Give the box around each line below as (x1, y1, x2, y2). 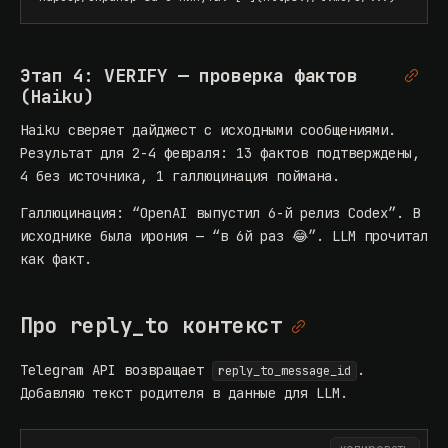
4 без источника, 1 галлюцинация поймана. (20, 167, 340, 186)
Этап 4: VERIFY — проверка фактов (20, 64, 358, 88)
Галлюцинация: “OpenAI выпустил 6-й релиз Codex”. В (20, 204, 420, 223)
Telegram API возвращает (20, 361, 212, 380)
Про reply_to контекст (20, 312, 282, 340)
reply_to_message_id (218, 363, 351, 380)
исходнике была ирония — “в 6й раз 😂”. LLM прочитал (20, 227, 428, 246)
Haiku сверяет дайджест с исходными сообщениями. (20, 121, 396, 140)
